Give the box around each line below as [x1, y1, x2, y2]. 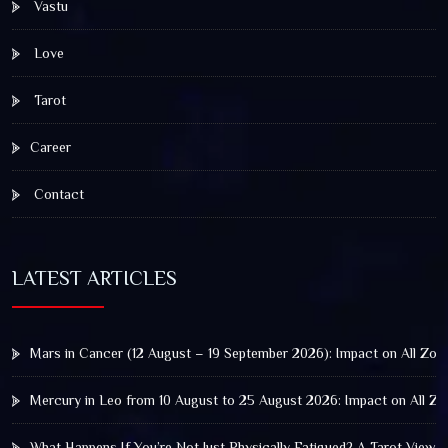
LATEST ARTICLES [12, 266, 177, 289]
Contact [30, 185, 84, 202]
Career [30, 138, 71, 155]
